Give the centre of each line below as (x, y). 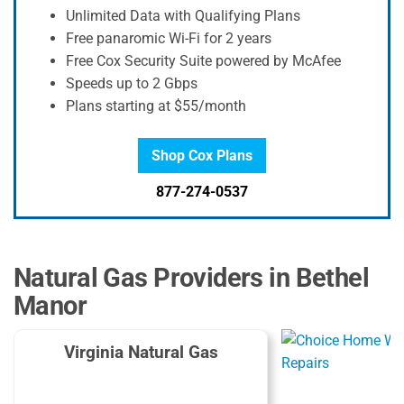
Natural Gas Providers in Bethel (192, 277)
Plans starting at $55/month (156, 106)
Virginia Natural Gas (141, 352)
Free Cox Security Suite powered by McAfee (203, 60)
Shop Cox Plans (202, 155)
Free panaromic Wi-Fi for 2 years (169, 38)
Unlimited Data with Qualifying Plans (183, 15)
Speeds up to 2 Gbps (132, 83)
